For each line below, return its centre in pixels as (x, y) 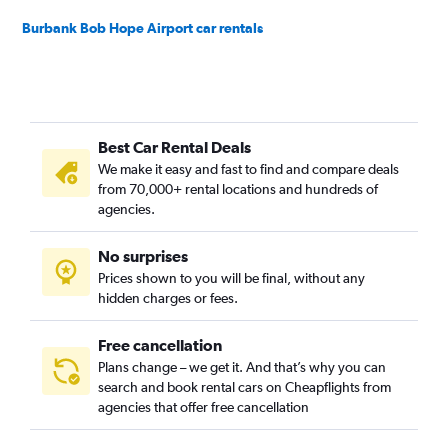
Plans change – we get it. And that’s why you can (242, 367)
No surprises (143, 256)
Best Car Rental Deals (174, 147)
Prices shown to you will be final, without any (231, 278)
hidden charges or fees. (168, 298)
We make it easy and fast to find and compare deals (248, 169)
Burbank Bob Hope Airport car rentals (142, 28)
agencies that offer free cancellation (203, 407)
